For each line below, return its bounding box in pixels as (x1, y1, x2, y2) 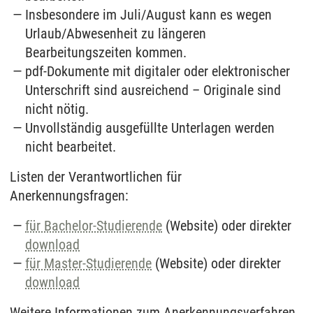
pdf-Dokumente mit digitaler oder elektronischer (25, 62, 291, 80)
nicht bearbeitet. (25, 138, 117, 155)
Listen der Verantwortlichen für (10, 168, 182, 185)
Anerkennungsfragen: (10, 187, 129, 204)
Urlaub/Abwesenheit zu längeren (25, 24, 207, 42)
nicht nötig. (25, 100, 89, 117)
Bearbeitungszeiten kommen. (25, 43, 187, 61)
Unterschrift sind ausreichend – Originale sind (25, 81, 282, 99)
